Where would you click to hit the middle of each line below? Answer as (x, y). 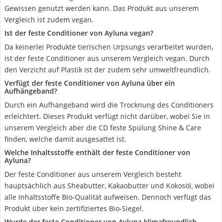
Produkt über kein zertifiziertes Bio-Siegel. (74, 208)
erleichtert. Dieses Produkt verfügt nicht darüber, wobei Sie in (107, 116)
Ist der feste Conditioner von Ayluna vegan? (79, 33)
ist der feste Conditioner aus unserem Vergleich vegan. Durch (107, 58)
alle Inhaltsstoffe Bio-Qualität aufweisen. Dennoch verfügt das (108, 197)
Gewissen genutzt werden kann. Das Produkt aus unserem (102, 8)
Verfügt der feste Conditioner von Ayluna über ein (90, 83)
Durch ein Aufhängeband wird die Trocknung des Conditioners (109, 105)
